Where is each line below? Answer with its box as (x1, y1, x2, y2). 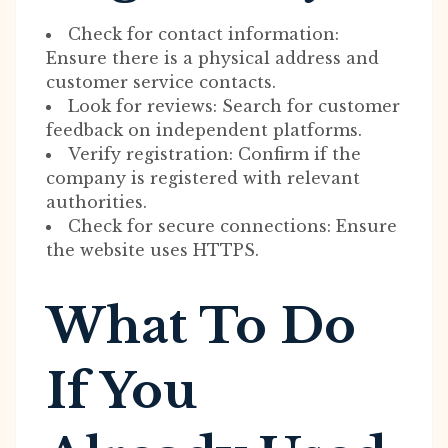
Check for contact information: (68, 24, 339, 44)
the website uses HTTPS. (46, 240, 259, 260)
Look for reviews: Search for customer (68, 96, 400, 116)
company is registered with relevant (46, 168, 360, 188)
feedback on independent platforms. (46, 120, 362, 140)
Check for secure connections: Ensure (68, 216, 397, 236)
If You (46, 361, 197, 421)
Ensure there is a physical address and (46, 48, 379, 68)
